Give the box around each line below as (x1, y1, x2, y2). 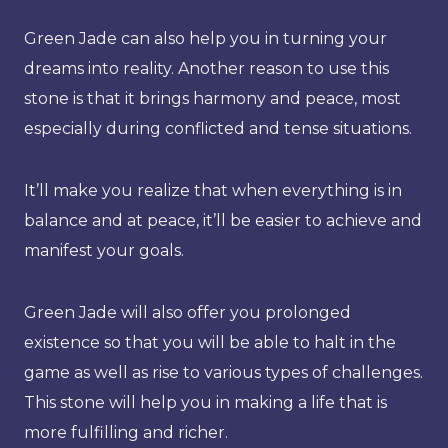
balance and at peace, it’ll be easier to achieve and (24, 210, 422, 230)
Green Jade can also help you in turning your (24, 28, 387, 48)
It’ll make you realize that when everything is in (24, 180, 402, 200)
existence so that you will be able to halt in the (24, 332, 396, 352)
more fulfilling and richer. (24, 422, 228, 442)
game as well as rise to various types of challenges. (24, 362, 423, 382)
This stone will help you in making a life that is (24, 392, 387, 412)
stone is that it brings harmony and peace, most (24, 88, 401, 108)
